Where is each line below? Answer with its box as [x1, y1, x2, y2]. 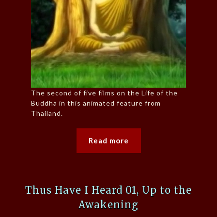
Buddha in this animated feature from [31, 99, 161, 108]
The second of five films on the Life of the [31, 89, 178, 97]
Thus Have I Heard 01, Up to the [25, 184, 192, 197]
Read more [88, 136, 129, 145]
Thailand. [31, 109, 63, 118]
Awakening [78, 199, 139, 211]
